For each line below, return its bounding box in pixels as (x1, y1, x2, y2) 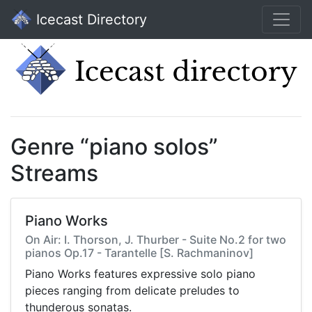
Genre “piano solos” (10, 133, 218, 161)
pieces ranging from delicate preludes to (25, 283, 240, 298)
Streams (10, 159, 98, 187)
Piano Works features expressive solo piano (25, 267, 256, 281)
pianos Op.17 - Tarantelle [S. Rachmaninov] (25, 246, 253, 260)
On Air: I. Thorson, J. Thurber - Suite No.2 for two (25, 233, 286, 247)
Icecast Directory (32, 11, 147, 28)
